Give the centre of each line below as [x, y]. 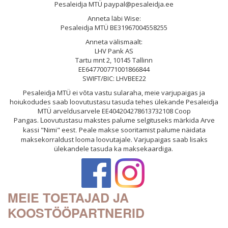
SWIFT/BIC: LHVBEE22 [114, 79]
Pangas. [27, 120]
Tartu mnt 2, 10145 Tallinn [114, 60]
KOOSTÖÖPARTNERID [76, 213]
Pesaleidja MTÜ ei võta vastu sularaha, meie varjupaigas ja [114, 93]
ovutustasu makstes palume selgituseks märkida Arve [131, 120]
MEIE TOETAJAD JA [68, 198]
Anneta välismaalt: [114, 42]
